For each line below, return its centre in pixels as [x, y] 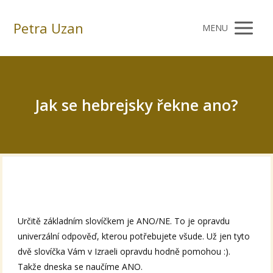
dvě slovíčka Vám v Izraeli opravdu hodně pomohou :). [124, 252]
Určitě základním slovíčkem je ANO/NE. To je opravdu [124, 221]
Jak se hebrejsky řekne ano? [136, 105]
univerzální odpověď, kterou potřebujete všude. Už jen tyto [134, 236]
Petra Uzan [49, 28]
